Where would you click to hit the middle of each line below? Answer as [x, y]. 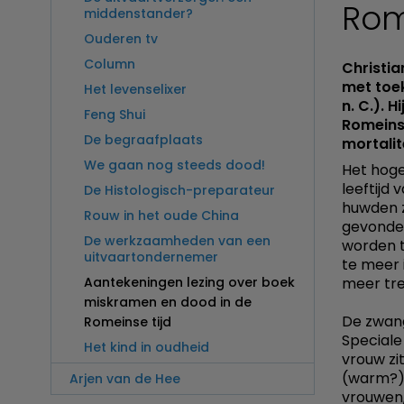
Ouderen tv [121, 39]
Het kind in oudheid [147, 348]
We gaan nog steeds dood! [174, 165]
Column [110, 64]
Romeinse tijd [128, 322]
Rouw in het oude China [161, 216]
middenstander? [138, 14]
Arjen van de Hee [125, 379]
